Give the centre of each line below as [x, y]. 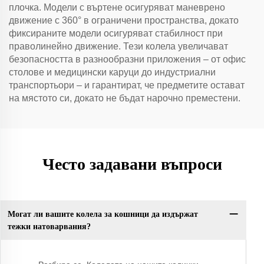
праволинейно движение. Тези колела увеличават [118, 46]
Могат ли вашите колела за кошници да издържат [103, 214]
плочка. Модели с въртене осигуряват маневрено [117, 7]
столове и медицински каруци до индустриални [112, 72]
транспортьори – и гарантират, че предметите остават [127, 85]
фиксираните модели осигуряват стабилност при [116, 33]
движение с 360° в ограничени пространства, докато [124, 20]
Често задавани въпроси [132, 164]
